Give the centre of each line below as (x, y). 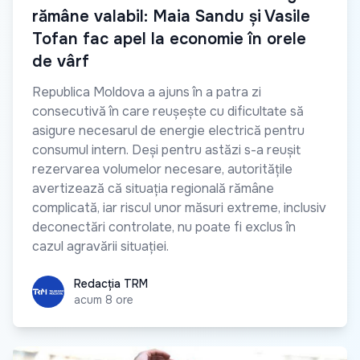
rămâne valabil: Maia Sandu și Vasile (171, 16)
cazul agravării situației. (100, 246)
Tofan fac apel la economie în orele (169, 39)
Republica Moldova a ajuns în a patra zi (147, 92)
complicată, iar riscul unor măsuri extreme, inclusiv (179, 207)
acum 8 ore (104, 299)
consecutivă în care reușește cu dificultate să (168, 111)
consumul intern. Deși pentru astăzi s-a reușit (166, 149)
